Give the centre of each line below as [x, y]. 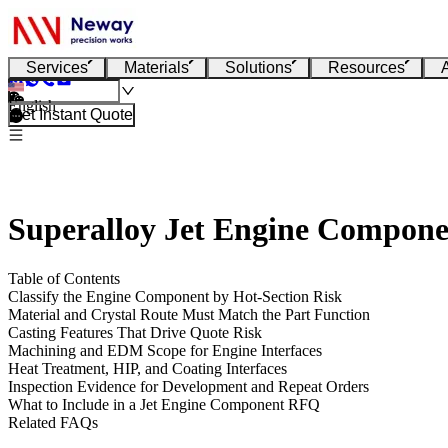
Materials [156, 67]
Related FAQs [53, 422]
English [32, 105]
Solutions [258, 67]
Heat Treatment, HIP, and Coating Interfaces [147, 368]
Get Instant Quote [71, 114]
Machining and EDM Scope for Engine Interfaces [165, 350]
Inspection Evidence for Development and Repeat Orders [188, 386]
